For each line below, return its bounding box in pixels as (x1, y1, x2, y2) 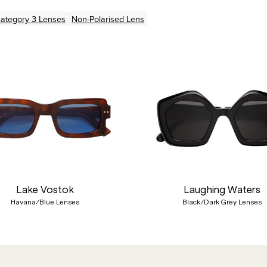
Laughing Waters (184, 184, 261, 195)
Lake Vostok (15, 184, 74, 195)
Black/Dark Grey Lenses (182, 198, 262, 206)
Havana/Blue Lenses (10, 198, 79, 206)
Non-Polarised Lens (72, 13, 144, 25)
